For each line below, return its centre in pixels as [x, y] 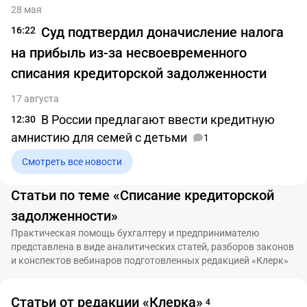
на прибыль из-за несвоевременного [129, 53]
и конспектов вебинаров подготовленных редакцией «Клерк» [150, 260]
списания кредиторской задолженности [139, 73]
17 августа [35, 99]
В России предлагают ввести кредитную [158, 120]
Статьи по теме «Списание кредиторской [143, 195]
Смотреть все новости [72, 162]
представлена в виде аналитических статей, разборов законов [152, 247]
